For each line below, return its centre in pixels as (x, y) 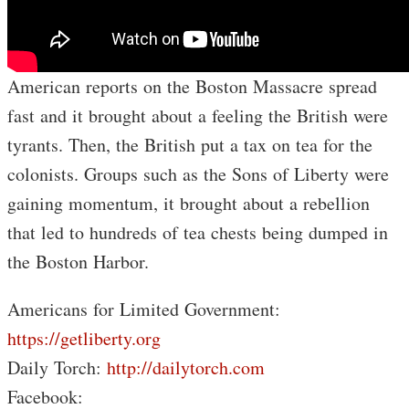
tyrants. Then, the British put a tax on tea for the (190, 145)
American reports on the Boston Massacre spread (192, 86)
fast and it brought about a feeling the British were (198, 115)
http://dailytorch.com (186, 367)
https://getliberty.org (84, 338)
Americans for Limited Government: (144, 309)
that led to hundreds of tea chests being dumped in (198, 232)
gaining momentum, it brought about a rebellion (189, 203)
